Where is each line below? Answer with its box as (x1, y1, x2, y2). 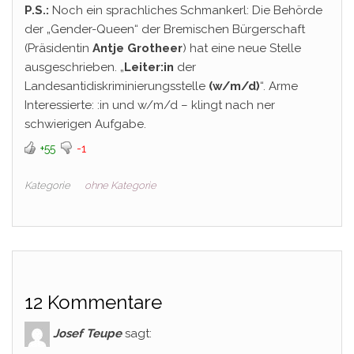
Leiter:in (124, 60, 174, 74)
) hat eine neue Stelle (183, 41, 301, 55)
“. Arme (260, 79, 298, 93)
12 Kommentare (24, 291, 162, 314)
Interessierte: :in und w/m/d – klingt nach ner (24, 98, 275, 112)
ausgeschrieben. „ (24, 60, 124, 74)
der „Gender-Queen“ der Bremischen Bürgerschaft (24, 22, 305, 36)
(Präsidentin (24, 41, 92, 55)
